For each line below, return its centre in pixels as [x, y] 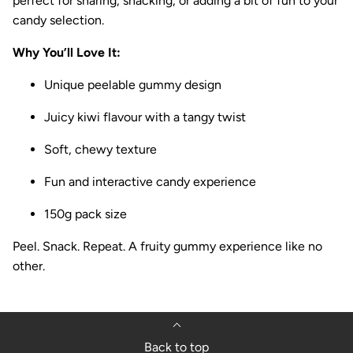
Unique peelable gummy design [133, 85]
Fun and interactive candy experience [150, 182]
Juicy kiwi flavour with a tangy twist [145, 117]
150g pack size [85, 214]
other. [29, 266]
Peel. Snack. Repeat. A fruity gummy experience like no [167, 246]
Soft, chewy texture [100, 149]
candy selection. [58, 20]
